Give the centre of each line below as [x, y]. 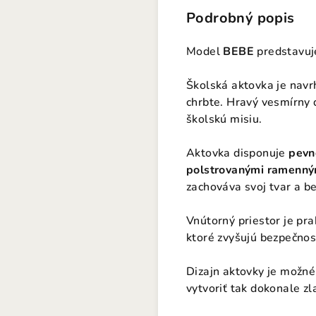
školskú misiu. [224, 119]
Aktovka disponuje [238, 153]
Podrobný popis [241, 18]
